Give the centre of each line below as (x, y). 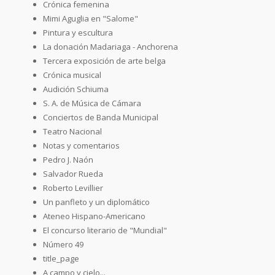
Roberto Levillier (73, 188)
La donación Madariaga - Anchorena (110, 46)
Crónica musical (72, 75)
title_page (61, 258)
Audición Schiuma (76, 89)
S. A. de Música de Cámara (92, 103)
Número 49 (63, 244)
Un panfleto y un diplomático (96, 202)
